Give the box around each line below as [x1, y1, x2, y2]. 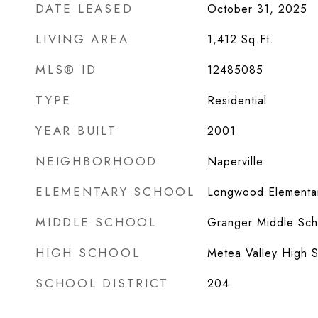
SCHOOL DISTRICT [35, 275, 169, 292]
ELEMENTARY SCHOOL [35, 183, 195, 200]
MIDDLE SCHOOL [35, 214, 157, 231]
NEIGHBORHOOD [35, 153, 158, 170]
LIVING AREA [35, 31, 129, 48]
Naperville [207, 153, 263, 170]
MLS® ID [35, 61, 97, 78]
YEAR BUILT [35, 122, 117, 139]
